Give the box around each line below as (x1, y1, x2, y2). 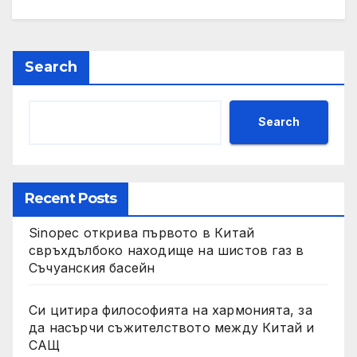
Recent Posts (25, 189, 117, 207)
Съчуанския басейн (29, 259, 155, 276)
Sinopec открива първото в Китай (29, 224, 255, 241)
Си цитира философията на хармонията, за (29, 301, 312, 318)
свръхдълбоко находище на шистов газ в (29, 241, 304, 258)
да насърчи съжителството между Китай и (29, 319, 315, 335)
